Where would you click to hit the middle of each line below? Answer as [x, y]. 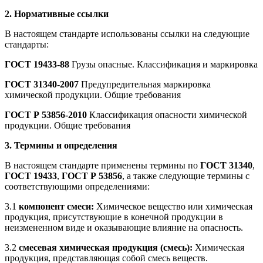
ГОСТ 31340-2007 [42, 84]
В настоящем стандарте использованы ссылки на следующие [127, 33]
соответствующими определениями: [77, 186]
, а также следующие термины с [186, 176]
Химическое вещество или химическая [174, 206]
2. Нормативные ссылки [57, 14]
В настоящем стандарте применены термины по [102, 165]
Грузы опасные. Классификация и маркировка [163, 64]
